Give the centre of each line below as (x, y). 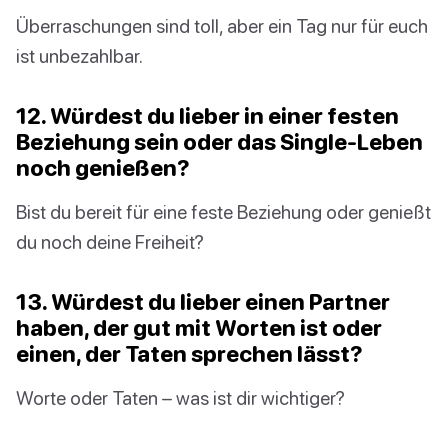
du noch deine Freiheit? (110, 242)
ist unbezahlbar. (79, 56)
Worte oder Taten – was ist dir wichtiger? (180, 398)
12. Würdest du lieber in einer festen (207, 116)
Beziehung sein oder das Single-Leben (219, 142)
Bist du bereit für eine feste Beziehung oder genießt (223, 212)
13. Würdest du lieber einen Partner (203, 302)
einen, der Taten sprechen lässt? (189, 354)
